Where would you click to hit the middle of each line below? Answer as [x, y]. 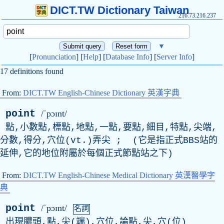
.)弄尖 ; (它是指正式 [132, 140]
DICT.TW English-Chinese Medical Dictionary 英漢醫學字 [119, 175]
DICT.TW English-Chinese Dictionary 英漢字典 [101, 93]
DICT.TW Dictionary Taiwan [119, 10]
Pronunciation [54, 57]
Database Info [127, 57]
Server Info [174, 57]
